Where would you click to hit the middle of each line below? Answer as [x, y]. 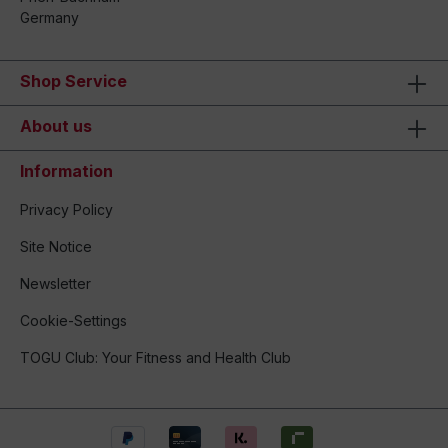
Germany [49, 18]
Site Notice [56, 247]
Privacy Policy [66, 210]
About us [56, 126]
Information [66, 171]
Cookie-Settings [73, 321]
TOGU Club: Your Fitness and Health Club [155, 358]
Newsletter [55, 284]
